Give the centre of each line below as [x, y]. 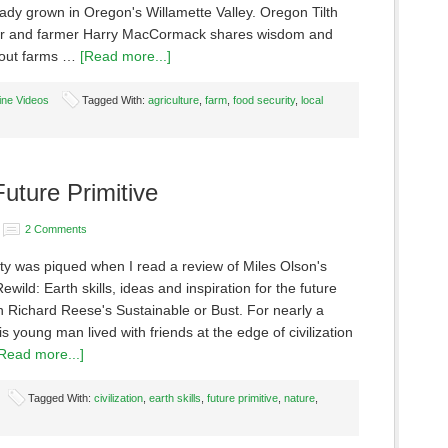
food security [264, 100]
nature [299, 398]
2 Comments [56, 229]
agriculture [173, 100]
